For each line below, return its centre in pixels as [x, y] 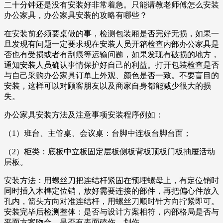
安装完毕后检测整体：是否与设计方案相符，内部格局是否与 [111, 212]
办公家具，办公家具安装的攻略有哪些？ [76, 15]
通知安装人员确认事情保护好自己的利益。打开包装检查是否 [111, 65]
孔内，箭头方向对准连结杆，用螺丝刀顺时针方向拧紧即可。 [111, 202]
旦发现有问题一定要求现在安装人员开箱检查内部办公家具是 [111, 44]
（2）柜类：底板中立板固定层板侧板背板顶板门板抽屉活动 [110, 152]
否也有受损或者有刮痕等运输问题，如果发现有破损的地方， [111, 55]
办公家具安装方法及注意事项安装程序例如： [84, 115]
